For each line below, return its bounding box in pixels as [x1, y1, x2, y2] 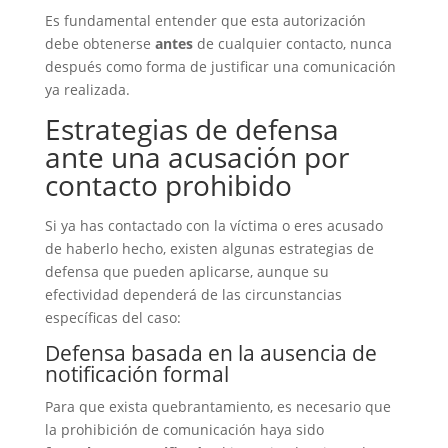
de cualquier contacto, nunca [192, 34, 392, 53]
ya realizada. [44, 80, 130, 99]
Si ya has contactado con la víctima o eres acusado [44, 216, 383, 235]
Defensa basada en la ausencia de [44, 339, 377, 367]
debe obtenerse [44, 34, 155, 53]
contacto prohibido [44, 166, 292, 204]
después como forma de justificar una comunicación [44, 57, 396, 76]
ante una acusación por [44, 138, 349, 176]
